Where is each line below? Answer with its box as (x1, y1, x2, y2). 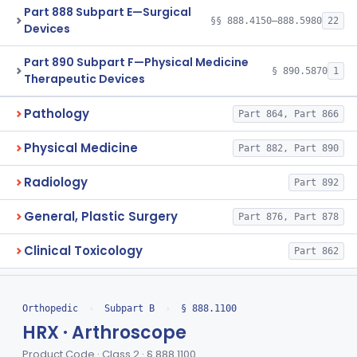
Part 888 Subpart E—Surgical (24, 4, 191, 20)
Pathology (24, 105, 89, 122)
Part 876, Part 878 (238, 211, 339, 222)
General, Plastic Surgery (24, 208, 178, 225)
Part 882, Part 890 (238, 143, 339, 154)
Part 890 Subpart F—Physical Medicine (24, 54, 249, 70)
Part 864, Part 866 (238, 108, 339, 120)
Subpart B (104, 303, 155, 315)
